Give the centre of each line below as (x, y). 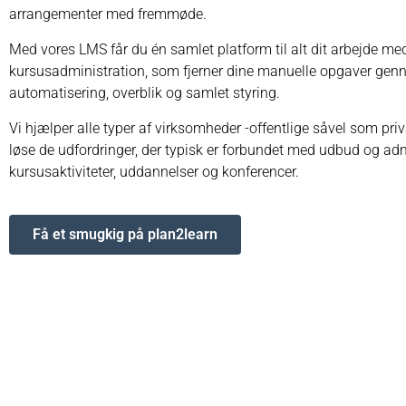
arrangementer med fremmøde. (108, 14)
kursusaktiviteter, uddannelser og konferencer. (154, 171)
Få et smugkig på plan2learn (125, 234)
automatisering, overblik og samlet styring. (145, 92)
